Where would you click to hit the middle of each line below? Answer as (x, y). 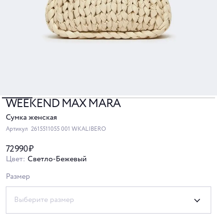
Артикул (17, 129)
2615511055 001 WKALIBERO (69, 129)
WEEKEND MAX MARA (63, 104)
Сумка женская (31, 118)
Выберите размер (44, 200)
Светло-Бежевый (57, 159)
